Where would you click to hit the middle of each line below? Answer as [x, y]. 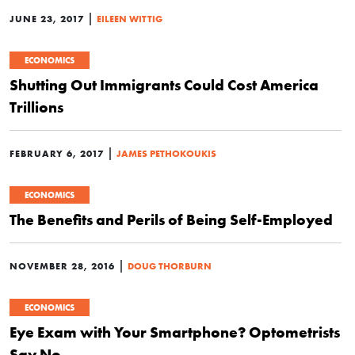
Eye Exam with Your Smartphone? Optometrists [175, 332]
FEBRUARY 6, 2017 [57, 153]
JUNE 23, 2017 [47, 19]
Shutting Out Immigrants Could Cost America [164, 85]
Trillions [36, 107]
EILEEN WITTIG [130, 19]
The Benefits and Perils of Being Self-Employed [171, 219]
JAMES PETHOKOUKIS [166, 153]
